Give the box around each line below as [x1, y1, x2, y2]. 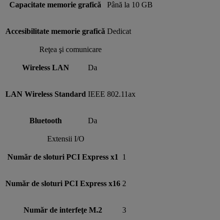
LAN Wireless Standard [5, 89, 86, 98]
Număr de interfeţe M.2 [24, 205, 102, 214]
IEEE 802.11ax [88, 89, 136, 98]
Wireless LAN [22, 63, 69, 72]
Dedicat [107, 27, 131, 35]
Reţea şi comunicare [39, 45, 102, 54]
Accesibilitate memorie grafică [5, 27, 105, 35]
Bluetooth [29, 116, 62, 125]
